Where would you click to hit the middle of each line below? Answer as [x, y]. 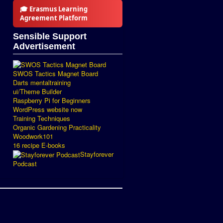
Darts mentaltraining [42, 82]
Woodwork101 [33, 136]
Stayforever [97, 154]
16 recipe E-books [39, 145]
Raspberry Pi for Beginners [52, 100]
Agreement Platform [54, 18]
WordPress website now [48, 109]
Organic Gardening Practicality [57, 127]
